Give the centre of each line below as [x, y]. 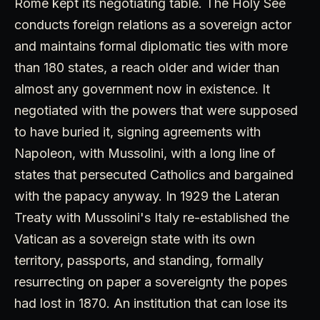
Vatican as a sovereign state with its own [135, 239]
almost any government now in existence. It [142, 89]
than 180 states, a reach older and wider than [147, 68]
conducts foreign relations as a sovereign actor [153, 25]
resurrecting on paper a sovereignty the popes [151, 282]
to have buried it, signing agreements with [137, 132]
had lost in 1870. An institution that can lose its [151, 304]
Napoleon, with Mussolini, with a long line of [145, 154]
